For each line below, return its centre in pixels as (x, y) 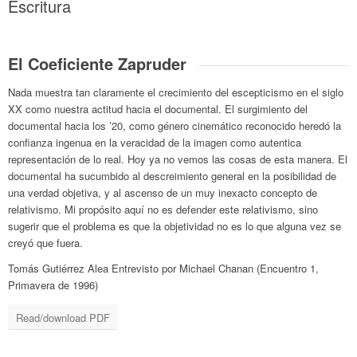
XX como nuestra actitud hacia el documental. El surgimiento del (158, 109)
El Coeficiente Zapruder (98, 64)
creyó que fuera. (46, 243)
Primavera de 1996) (53, 285)
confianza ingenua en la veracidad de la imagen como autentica (155, 143)
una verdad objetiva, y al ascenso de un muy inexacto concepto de (163, 193)
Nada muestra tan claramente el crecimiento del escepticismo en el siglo (176, 92)
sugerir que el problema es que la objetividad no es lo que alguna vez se (175, 226)
